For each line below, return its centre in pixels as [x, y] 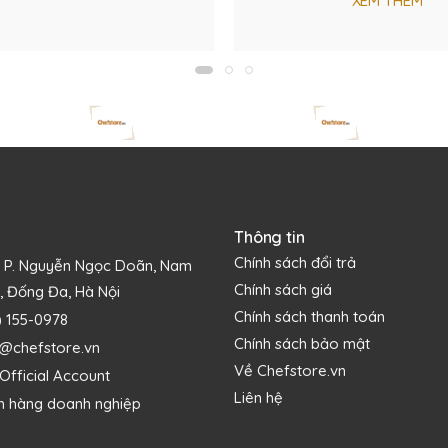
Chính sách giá [283, 289]
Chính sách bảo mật [302, 343]
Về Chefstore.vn [290, 370]
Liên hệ [258, 397]
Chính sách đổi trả [295, 262]
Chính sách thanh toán [309, 316]
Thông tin [269, 237]
